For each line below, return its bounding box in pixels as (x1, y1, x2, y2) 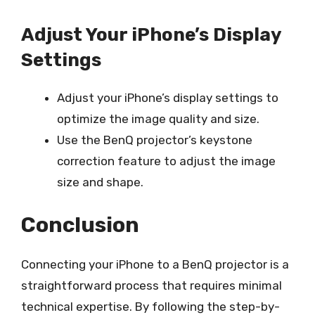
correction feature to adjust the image (57, 153, 276, 168)
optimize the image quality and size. (57, 111, 259, 126)
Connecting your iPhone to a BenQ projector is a (21, 257, 289, 271)
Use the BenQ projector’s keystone (57, 132, 252, 147)
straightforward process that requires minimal (21, 278, 282, 292)
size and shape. (57, 174, 143, 189)
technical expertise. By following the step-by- (21, 300, 280, 314)
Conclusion (21, 212, 139, 238)
